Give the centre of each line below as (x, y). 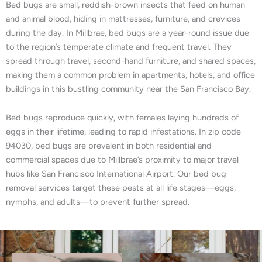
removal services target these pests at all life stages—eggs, (121, 188)
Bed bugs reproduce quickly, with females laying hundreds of (122, 118)
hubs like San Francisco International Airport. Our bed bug (116, 174)
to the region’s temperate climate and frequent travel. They (119, 46)
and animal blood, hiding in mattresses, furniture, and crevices (123, 18)
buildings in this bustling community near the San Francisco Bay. (128, 89)
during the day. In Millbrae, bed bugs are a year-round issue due (127, 32)
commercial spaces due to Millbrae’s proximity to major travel (122, 160)
